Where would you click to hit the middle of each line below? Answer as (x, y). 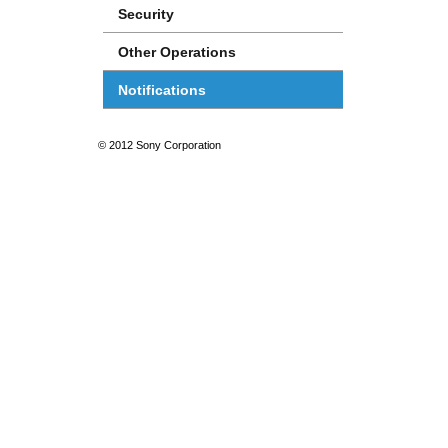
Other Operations (177, 52)
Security (146, 14)
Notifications (162, 90)
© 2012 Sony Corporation (159, 145)
